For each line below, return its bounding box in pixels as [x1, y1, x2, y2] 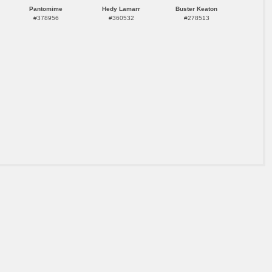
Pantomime [29, 5, 63, 12]
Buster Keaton [175, 5, 217, 12]
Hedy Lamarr [102, 5, 140, 12]
